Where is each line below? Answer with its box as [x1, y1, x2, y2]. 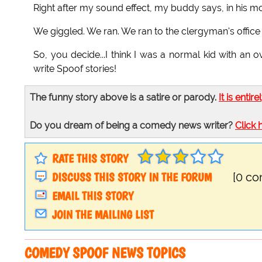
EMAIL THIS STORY [52, 189, 133, 204]
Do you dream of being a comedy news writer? [30, 120, 235, 132]
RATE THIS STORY [52, 151, 128, 166]
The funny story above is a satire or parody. [30, 92, 219, 104]
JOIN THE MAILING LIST [52, 208, 154, 222]
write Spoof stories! [33, 63, 116, 75]
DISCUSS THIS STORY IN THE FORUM [52, 170, 212, 185]
